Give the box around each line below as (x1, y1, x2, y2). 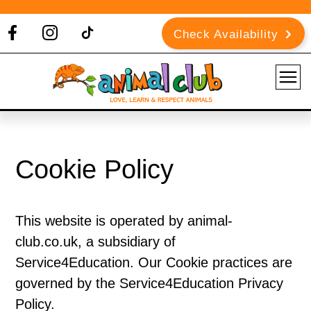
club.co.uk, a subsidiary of (15, 234, 176, 249)
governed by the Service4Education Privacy (15, 276, 283, 291)
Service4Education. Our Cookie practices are (15, 255, 292, 270)
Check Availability (174, 28, 278, 41)
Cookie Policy (15, 155, 174, 184)
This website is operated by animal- (15, 213, 233, 228)
